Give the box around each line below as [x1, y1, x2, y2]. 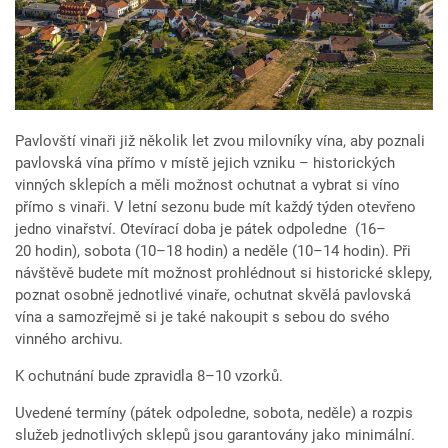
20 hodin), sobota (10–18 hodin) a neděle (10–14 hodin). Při [15, 242, 411, 261]
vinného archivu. [15, 330, 123, 349]
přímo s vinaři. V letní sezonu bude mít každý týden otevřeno [15, 198, 416, 217]
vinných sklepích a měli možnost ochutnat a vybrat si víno [15, 176, 400, 195]
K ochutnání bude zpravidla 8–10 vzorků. [15, 367, 291, 386]
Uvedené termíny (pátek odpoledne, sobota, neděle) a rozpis [15, 404, 413, 423]
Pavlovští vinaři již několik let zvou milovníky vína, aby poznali [15, 132, 425, 151]
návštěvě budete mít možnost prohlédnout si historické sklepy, [15, 264, 432, 283]
